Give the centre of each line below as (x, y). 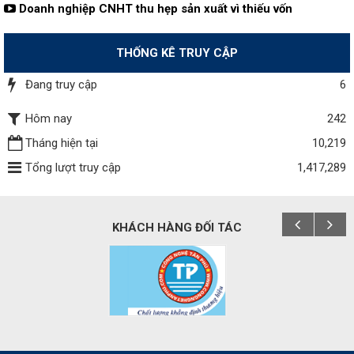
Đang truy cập (61, 84)
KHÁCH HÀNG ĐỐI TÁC (177, 227)
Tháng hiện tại (62, 143)
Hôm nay (49, 118)
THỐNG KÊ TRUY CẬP (177, 53)
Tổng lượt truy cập (73, 167)
